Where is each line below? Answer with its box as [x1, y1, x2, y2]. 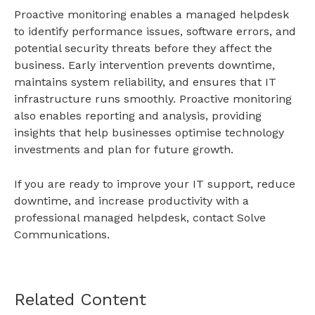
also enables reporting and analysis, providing [14, 108, 262, 122]
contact [193, 210, 233, 224]
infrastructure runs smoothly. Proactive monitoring [14, 91, 292, 105]
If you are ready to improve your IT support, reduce [14, 176, 295, 191]
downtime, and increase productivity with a [14, 193, 249, 207]
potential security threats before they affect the [14, 41, 272, 55]
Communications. [14, 227, 110, 241]
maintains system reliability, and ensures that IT [14, 75, 276, 89]
